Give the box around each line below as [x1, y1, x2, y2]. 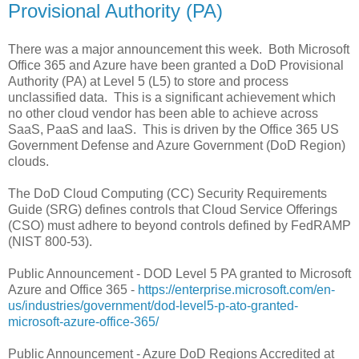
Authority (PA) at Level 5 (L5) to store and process [8, 74, 288, 88]
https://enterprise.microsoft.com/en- [138, 282, 335, 296]
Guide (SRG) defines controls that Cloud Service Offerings [8, 202, 337, 216]
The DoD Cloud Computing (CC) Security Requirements [8, 186, 327, 200]
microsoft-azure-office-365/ [8, 314, 159, 329]
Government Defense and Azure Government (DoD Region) [8, 138, 345, 152]
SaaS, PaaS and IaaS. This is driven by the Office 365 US [8, 122, 339, 136]
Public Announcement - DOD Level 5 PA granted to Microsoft [8, 266, 351, 280]
